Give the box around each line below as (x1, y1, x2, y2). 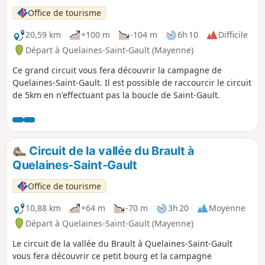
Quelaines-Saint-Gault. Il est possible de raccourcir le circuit (12, 76, 251, 88)
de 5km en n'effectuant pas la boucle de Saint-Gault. (12, 89, 220, 101)
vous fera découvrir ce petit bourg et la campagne (12, 250, 212, 261)
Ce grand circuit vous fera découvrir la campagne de (12, 64, 222, 76)
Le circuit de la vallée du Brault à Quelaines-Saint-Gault (12, 237, 232, 249)
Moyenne (209, 202, 245, 214)
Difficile (218, 29, 248, 41)
